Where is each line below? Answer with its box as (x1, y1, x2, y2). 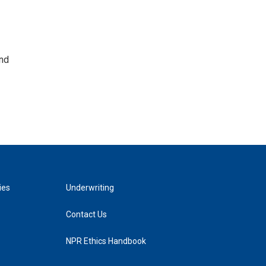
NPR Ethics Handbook (65, 236, 146, 246)
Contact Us (65, 210, 107, 219)
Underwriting (65, 183, 114, 192)
